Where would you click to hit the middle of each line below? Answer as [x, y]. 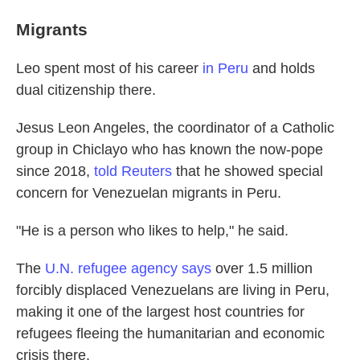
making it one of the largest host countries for [160, 312]
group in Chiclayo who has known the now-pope [170, 149]
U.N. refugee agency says [128, 268]
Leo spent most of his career [109, 68]
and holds [282, 68]
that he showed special [247, 171]
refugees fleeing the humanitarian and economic [170, 333]
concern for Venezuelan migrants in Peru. [149, 193]
